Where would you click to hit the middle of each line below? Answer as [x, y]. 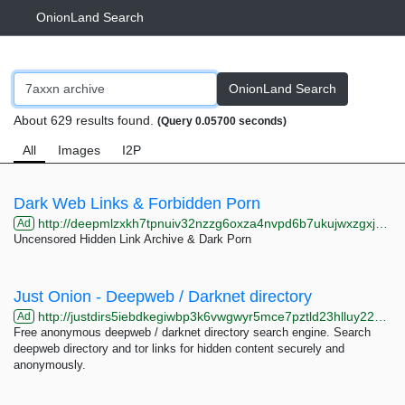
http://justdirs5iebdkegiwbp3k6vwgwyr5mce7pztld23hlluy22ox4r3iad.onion [204, 316]
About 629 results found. [85, 120]
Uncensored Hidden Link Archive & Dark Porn [132, 239]
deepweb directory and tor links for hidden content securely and [179, 348]
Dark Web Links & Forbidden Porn [137, 203]
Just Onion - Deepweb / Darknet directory [163, 297]
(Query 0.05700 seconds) [222, 121]
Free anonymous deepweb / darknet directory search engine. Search [192, 332]
